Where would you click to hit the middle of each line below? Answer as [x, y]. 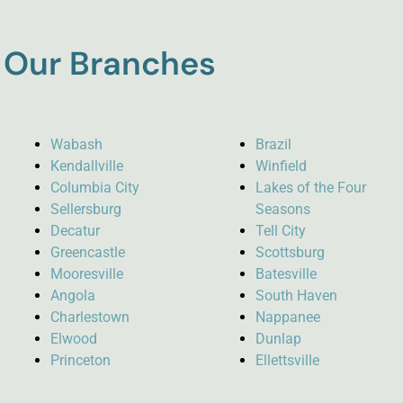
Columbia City [95, 187]
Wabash [77, 144]
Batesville [286, 273]
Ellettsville [287, 360]
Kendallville [87, 166]
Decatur [76, 230]
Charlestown [90, 317]
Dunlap [278, 338]
